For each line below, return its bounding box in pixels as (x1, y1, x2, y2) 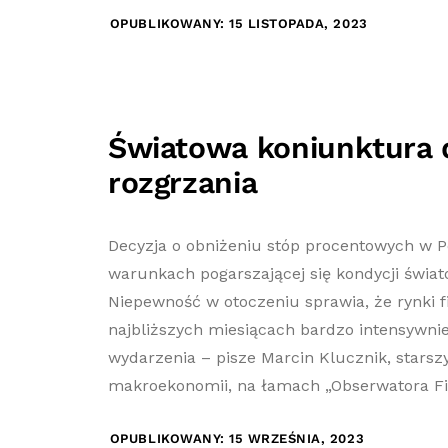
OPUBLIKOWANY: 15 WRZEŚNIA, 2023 (109, 431, 365, 446)
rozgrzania (107, 165, 258, 200)
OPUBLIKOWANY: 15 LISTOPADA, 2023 (109, 16, 368, 31)
